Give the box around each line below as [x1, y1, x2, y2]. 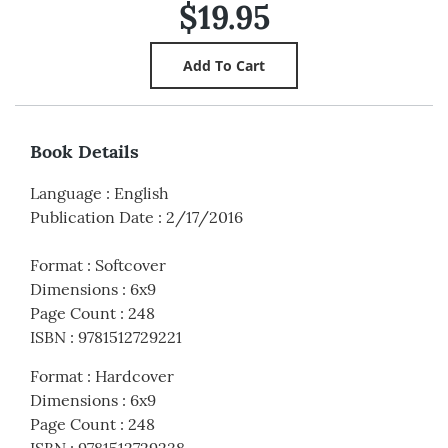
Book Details [30, 140, 139, 164]
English [114, 183, 169, 204]
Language [30, 183, 102, 204]
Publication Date [30, 207, 154, 228]
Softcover [95, 255, 166, 276]
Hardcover [95, 366, 174, 387]
